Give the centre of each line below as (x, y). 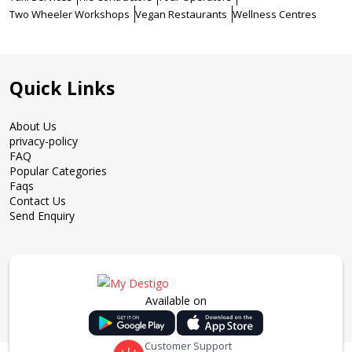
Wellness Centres (275, 14)
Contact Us (38, 201)
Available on (176, 301)
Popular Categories (58, 171)
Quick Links (62, 88)
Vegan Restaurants (181, 14)
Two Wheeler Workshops (70, 14)
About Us (33, 126)
